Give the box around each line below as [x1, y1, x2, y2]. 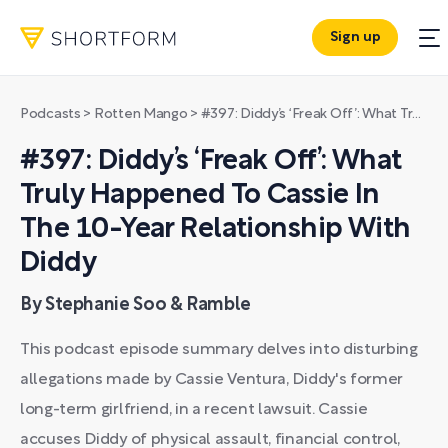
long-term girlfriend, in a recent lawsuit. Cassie [20, 403, 368, 417]
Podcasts [20, 108, 81, 121]
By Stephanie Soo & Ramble [20, 297, 251, 314]
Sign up [329, 31, 381, 45]
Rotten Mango [93, 108, 188, 121]
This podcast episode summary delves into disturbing [20, 343, 418, 357]
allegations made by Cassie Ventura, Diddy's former [20, 373, 403, 387]
